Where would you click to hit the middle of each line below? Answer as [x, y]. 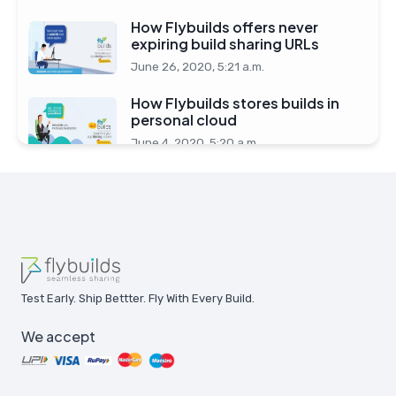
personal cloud [184, 120]
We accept [58, 337]
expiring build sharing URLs [225, 44]
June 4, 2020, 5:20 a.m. [195, 142]
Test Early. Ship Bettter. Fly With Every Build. [138, 299]
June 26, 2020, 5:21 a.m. [198, 66]
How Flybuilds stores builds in [235, 103]
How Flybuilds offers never [225, 27]
